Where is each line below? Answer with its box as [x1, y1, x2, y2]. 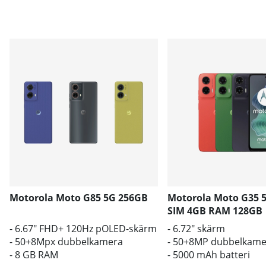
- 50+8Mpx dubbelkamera [9, 235, 123, 249]
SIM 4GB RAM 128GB [167, 204, 262, 218]
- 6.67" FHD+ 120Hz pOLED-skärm [9, 222, 157, 236]
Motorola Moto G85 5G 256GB [9, 191, 148, 205]
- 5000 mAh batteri [167, 248, 250, 262]
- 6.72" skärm [167, 222, 225, 236]
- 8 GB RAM [9, 248, 58, 262]
